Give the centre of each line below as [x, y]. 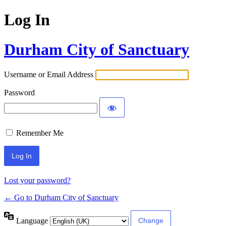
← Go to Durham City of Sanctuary [61, 198]
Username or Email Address [49, 75]
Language [33, 220]
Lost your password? [37, 181]
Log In [27, 20]
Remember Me [40, 133]
